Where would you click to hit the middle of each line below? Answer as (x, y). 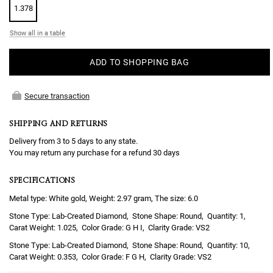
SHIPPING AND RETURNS (58, 123)
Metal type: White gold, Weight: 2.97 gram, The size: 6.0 (104, 198)
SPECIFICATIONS (42, 180)
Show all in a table (37, 33)
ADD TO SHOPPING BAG (140, 62)
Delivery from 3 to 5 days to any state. (73, 141)
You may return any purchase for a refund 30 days (94, 153)
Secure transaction (57, 96)
